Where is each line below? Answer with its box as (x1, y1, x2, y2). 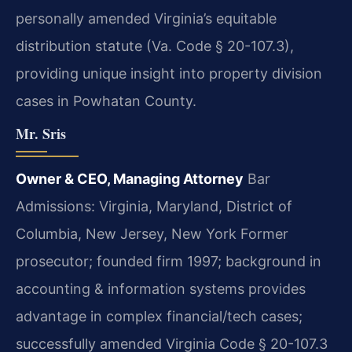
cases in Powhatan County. (16, 93, 196, 110)
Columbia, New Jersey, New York (16, 225, 236, 242)
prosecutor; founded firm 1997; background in (16, 252, 321, 269)
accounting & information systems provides (16, 280, 306, 297)
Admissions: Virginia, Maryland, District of (16, 197, 292, 214)
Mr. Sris (16, 123, 66, 144)
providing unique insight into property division (16, 65, 322, 82)
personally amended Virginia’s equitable (16, 10, 277, 27)
